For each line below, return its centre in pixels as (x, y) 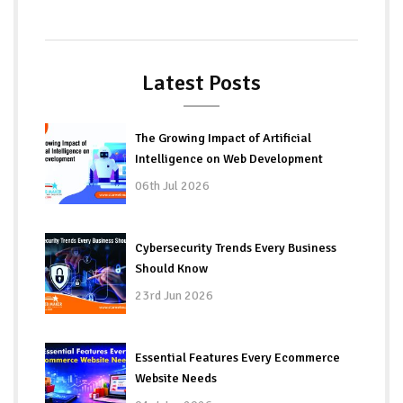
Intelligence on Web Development (229, 158)
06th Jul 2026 (172, 185)
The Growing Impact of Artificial (223, 138)
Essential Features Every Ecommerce (237, 357)
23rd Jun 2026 (174, 295)
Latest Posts (201, 82)
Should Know (171, 268)
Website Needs (176, 378)
